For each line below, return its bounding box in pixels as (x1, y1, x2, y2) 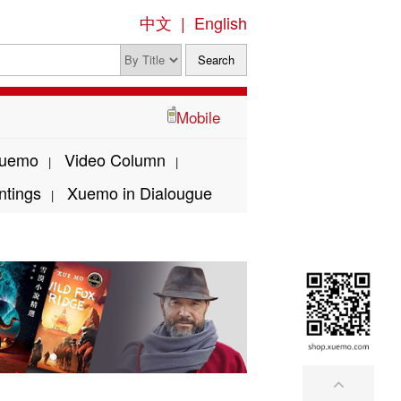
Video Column (64, 148, 166, 171)
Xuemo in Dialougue (66, 181, 212, 204)
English (194, 10, 247, 34)
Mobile (176, 105, 229, 128)
